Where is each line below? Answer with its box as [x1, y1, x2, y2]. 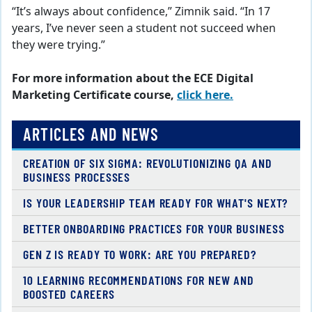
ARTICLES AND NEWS [23, 123, 159, 144]
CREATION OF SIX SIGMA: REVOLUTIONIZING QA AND [23, 155, 272, 171]
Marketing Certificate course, [12, 86, 177, 104]
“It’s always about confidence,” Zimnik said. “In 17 [12, 3, 270, 20]
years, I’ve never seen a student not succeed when [12, 19, 276, 37]
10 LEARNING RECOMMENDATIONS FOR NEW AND [23, 272, 255, 288]
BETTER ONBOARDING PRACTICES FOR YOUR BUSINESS [23, 220, 285, 236]
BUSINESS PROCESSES [23, 169, 131, 185]
